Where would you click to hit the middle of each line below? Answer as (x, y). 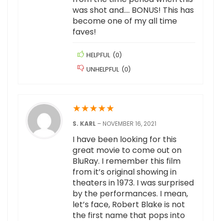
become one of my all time (125, 21)
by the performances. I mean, (130, 194)
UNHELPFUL (103, 70)
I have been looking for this (125, 140)
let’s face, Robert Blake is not (129, 205)
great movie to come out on (127, 150)
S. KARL (85, 124)
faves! (84, 32)
